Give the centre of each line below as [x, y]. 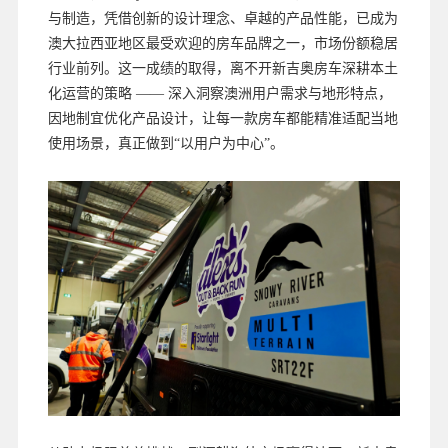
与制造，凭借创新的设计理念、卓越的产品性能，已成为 [222, 19]
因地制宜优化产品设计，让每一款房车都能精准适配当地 [222, 119]
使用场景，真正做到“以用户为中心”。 [165, 144]
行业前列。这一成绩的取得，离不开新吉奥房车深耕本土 [222, 69]
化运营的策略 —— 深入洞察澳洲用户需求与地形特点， [219, 94]
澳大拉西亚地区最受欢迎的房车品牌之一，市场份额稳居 [222, 44]
